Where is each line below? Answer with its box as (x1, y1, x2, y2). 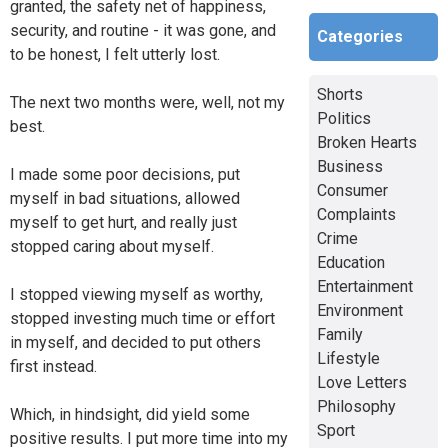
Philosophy (316, 396, 396, 416)
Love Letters (316, 372, 407, 392)
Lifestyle (316, 348, 380, 368)
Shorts (316, 84, 363, 104)
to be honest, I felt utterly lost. (10, 44, 220, 64)
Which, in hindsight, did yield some (10, 404, 250, 424)
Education (316, 252, 385, 272)
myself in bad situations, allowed (10, 188, 240, 208)
